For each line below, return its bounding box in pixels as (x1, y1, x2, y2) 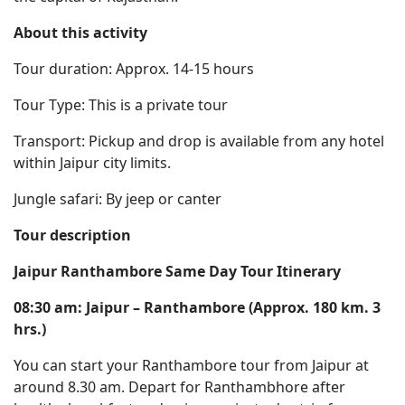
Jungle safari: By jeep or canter (14, 189, 221, 209)
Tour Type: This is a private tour (14, 95, 228, 115)
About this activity (14, 23, 147, 42)
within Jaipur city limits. (14, 153, 171, 173)
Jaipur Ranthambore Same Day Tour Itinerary (14, 261, 341, 281)
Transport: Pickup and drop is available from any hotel (14, 131, 384, 151)
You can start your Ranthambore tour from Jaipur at (14, 355, 369, 375)
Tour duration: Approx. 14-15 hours (14, 59, 254, 79)
